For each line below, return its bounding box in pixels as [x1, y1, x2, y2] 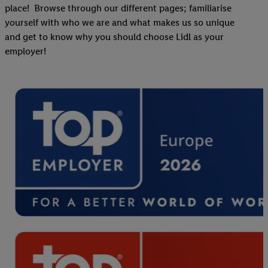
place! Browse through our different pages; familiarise [5, 2, 232, 14]
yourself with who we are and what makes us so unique [5, 17, 234, 29]
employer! [5, 45, 51, 57]
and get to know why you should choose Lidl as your [5, 31, 224, 43]
